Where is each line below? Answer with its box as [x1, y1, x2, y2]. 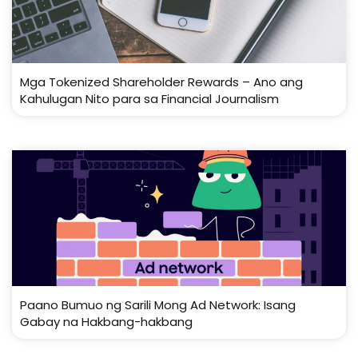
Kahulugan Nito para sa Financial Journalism [20, 89, 279, 107]
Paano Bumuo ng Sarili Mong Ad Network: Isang [20, 296, 296, 313]
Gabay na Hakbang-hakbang [20, 312, 193, 330]
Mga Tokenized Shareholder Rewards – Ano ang [20, 73, 303, 90]
